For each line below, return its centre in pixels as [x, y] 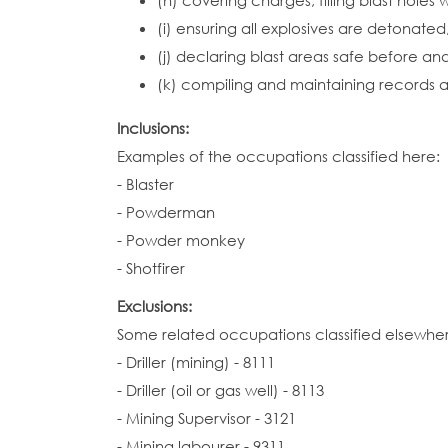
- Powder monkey [181, 240]
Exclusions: [156, 306]
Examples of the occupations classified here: [278, 156]
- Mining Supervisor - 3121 [206, 418]
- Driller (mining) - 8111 [196, 362]
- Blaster [145, 184]
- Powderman [166, 212]
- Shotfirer [151, 268]
